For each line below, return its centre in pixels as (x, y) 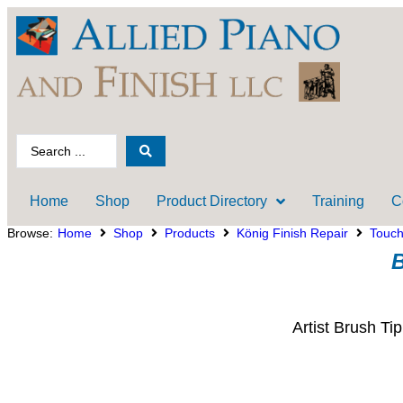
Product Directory (212, 201)
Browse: (30, 233)
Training (338, 201)
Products (190, 233)
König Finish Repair (292, 233)
